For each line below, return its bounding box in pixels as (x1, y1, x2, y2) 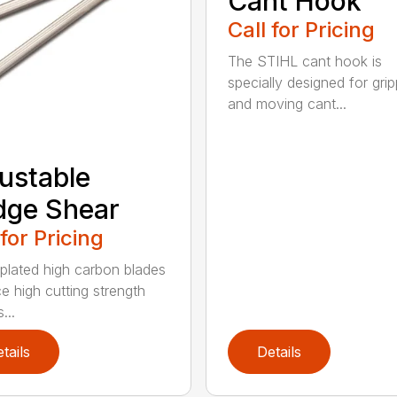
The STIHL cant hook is (227, 52, 382, 71)
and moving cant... (227, 95, 346, 113)
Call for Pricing (227, 17, 375, 43)
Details (256, 343, 301, 362)
